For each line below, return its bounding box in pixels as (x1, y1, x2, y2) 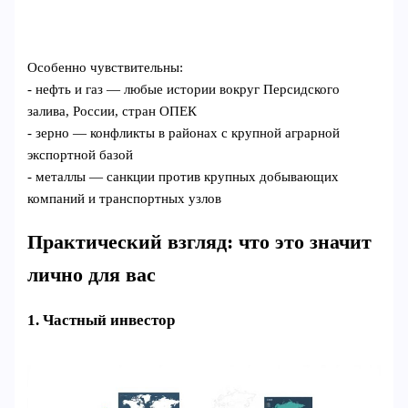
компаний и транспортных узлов (27, 190, 222, 206)
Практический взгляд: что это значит (27, 230, 372, 253)
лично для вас (27, 263, 157, 286)
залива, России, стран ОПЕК (27, 103, 198, 118)
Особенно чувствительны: (27, 59, 184, 75)
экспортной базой (27, 147, 134, 162)
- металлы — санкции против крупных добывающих (27, 168, 340, 184)
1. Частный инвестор (27, 311, 176, 330)
